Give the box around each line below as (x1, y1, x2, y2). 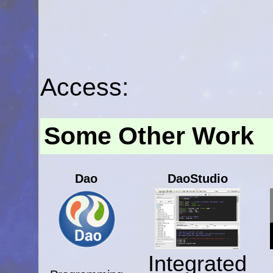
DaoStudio (167, 172, 228, 186)
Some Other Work (44, 121, 255, 150)
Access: (40, 73, 136, 102)
